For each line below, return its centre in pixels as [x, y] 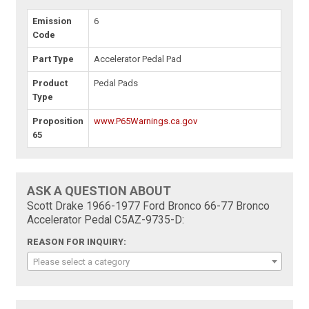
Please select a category [82, 262]
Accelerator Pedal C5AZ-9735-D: [106, 220]
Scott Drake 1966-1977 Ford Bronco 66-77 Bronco [149, 207]
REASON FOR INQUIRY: [77, 242]
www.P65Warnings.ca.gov [146, 121]
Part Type [53, 59]
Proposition [58, 121]
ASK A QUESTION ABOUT [99, 191]
